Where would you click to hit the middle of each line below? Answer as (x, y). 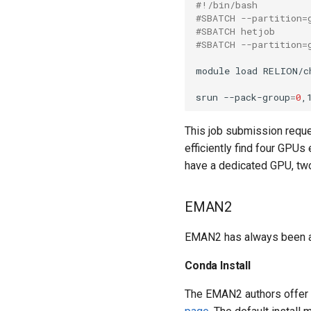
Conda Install (218, 266)
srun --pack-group (243, 97)
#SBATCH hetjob (235, 31)
